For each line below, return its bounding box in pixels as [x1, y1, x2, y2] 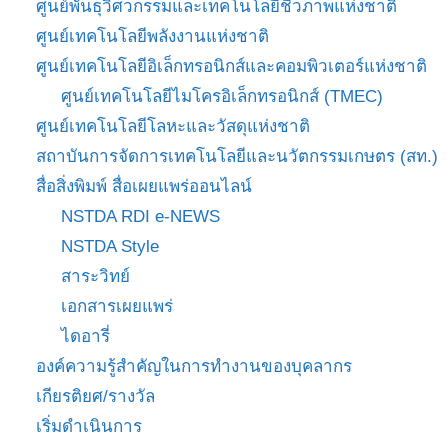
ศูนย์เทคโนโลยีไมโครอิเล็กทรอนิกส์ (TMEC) [61, 86, 383, 106]
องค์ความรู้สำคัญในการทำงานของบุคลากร [35, 356, 352, 376]
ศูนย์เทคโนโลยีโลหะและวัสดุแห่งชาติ [35, 116, 310, 136]
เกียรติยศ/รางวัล [35, 386, 155, 406]
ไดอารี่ [61, 326, 110, 346]
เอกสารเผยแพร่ [61, 296, 173, 316]
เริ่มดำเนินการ [35, 416, 142, 436]
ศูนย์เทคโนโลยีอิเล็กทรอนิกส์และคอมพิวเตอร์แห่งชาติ [35, 56, 427, 76]
